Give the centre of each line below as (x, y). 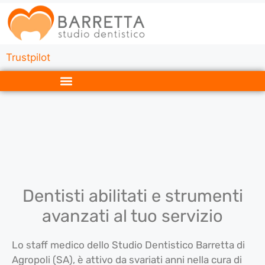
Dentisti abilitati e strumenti (132, 195)
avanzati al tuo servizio (132, 216)
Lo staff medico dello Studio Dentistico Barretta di (128, 245)
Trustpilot (28, 57)
